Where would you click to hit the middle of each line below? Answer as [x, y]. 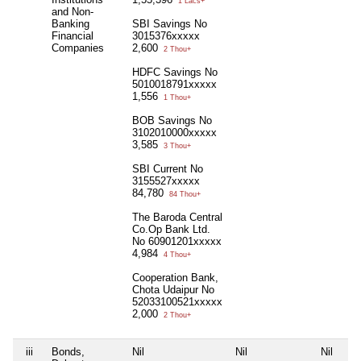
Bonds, [68, 352]
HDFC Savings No [175, 73]
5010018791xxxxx [174, 85]
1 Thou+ [176, 98]
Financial [73, 36]
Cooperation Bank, [175, 278]
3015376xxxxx [166, 36]
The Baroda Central [177, 218]
